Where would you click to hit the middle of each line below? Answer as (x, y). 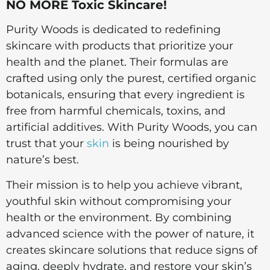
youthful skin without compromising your (119, 201)
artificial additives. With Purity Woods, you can (132, 127)
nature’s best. (42, 160)
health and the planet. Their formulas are (117, 62)
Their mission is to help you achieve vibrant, (124, 185)
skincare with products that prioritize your (120, 46)
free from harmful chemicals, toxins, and (116, 111)
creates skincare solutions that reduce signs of (132, 250)
